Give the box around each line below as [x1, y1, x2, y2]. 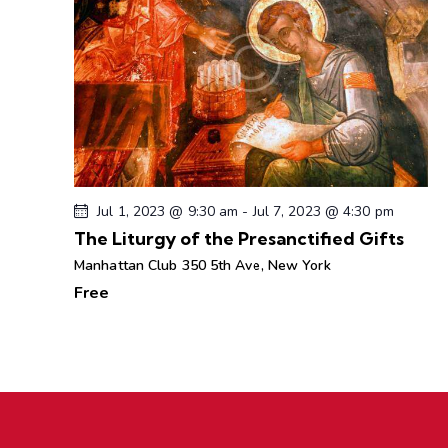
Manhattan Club [74, 255, 182, 275]
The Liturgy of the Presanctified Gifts [74, 226, 404, 250]
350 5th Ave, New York [181, 255, 331, 275]
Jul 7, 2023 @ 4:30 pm [252, 201, 394, 221]
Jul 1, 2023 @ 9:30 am [97, 201, 239, 221]
